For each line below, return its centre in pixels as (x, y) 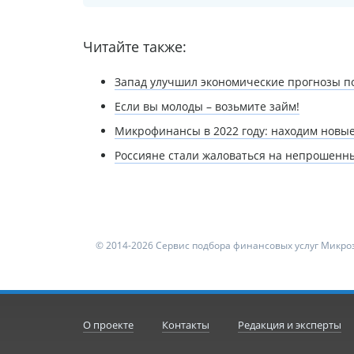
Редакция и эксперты (289, 324)
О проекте (108, 324)
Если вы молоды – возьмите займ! (207, 106)
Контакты (185, 324)
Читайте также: (134, 46)
